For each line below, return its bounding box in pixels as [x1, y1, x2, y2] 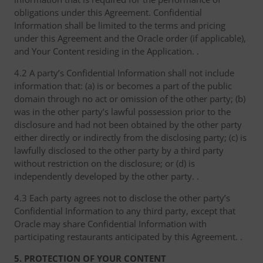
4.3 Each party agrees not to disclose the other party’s [14, 192, 230, 204]
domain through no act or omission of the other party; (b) [14, 93, 245, 104]
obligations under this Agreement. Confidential [14, 6, 202, 18]
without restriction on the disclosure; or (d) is [14, 157, 195, 169]
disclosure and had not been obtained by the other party [14, 119, 242, 130]
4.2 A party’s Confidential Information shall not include [14, 67, 234, 79]
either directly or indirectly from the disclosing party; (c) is [14, 131, 247, 143]
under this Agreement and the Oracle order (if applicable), [14, 32, 246, 44]
